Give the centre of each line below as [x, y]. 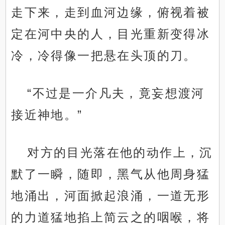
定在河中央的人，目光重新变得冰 [111, 34]
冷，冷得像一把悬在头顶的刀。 [104, 56]
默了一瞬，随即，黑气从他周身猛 [111, 174]
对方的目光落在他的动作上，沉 [120, 153]
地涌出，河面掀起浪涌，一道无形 [111, 196]
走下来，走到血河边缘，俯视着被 [111, 13]
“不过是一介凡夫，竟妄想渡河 [116, 93]
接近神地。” [47, 115]
